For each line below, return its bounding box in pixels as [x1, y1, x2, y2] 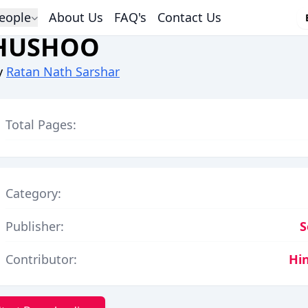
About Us [49, 9, 103, 25]
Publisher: [5, 218, 64, 234]
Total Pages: [5, 116, 76, 133]
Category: [5, 185, 61, 201]
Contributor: [5, 251, 77, 267]
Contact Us [157, 9, 221, 25]
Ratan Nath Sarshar [6, 63, 120, 80]
